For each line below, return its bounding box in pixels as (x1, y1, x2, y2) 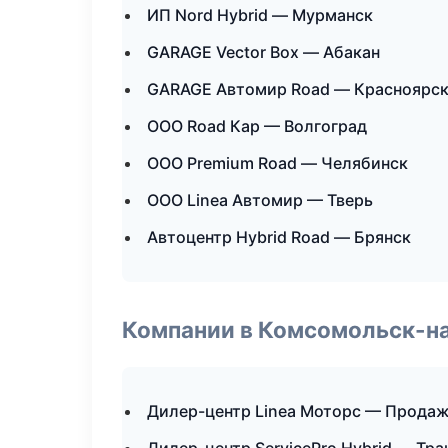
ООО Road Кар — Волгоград (147, 116, 367, 136)
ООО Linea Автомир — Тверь (147, 190, 373, 210)
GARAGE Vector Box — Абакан (147, 42, 380, 62)
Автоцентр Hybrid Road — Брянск (147, 227, 411, 247)
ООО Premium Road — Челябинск (147, 153, 408, 173)
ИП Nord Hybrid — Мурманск (147, 5, 373, 25)
